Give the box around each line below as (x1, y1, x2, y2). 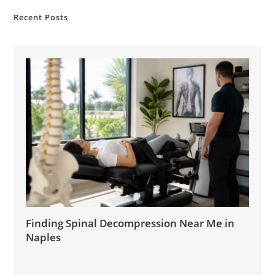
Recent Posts (14, 11, 69, 23)
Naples (26, 230, 61, 244)
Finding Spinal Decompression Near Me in (26, 215, 235, 230)
